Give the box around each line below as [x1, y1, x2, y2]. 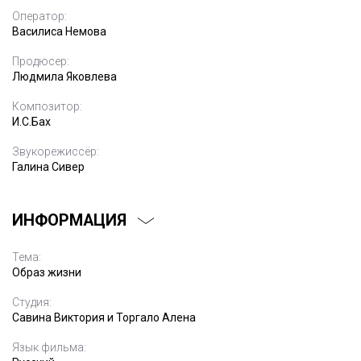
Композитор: [12, 100, 82, 113]
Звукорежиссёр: [12, 145, 99, 158]
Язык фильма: [12, 341, 86, 354]
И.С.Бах [12, 115, 51, 128]
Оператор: [12, 10, 67, 23]
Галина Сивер [12, 160, 85, 173]
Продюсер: [12, 55, 69, 68]
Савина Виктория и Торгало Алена [12, 311, 196, 324]
